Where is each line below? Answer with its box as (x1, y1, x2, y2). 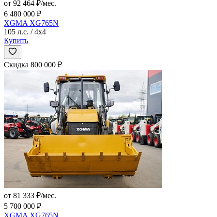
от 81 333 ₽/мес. (4, 191, 56, 200)
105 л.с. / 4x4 (4, 28, 46, 36)
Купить (4, 36, 28, 45)
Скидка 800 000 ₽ (4, 61, 62, 69)
